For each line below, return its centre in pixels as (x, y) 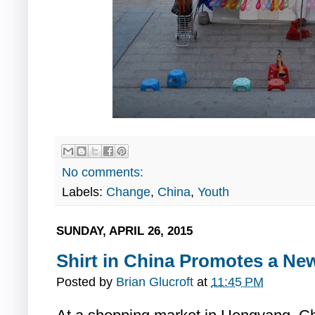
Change (128, 192)
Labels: (84, 192)
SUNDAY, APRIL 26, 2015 (124, 230)
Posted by (86, 282)
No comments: (103, 172)
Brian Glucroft (155, 282)
